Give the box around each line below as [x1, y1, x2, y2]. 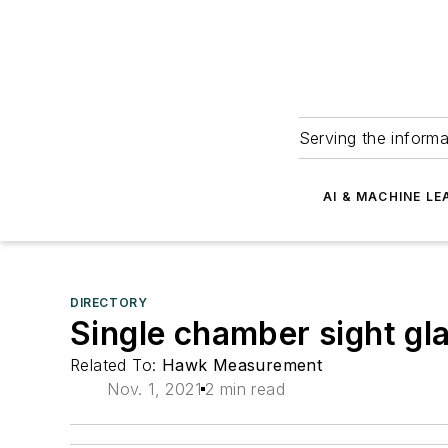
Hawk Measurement [161, 355, 323, 375]
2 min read [205, 379, 286, 399]
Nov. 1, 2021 [107, 379, 202, 399]
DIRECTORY [70, 295, 148, 310]
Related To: [70, 355, 162, 375]
